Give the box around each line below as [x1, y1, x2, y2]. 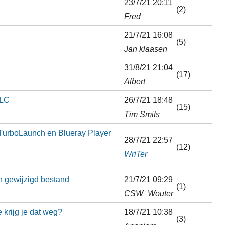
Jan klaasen [124, 44, 167, 53]
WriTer [124, 149, 147, 158]
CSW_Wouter [124, 188, 173, 198]
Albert [124, 76, 145, 86]
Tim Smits [124, 109, 160, 119]
